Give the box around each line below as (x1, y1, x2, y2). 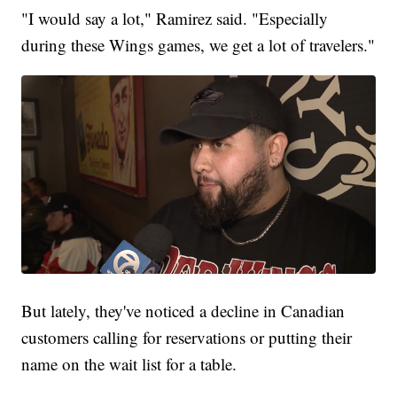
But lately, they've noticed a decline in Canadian (21, 299, 346, 322)
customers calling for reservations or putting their (21, 325, 353, 348)
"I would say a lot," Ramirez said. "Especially (21, 6, 329, 29)
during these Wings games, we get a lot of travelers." (21, 33, 376, 56)
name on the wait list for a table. (21, 352, 237, 375)
